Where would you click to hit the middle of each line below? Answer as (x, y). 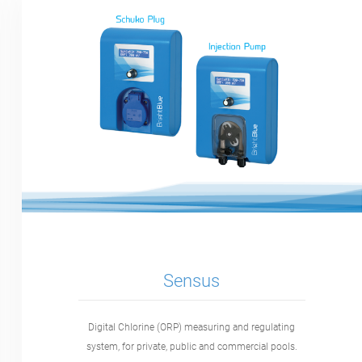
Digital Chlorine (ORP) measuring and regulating (192, 327)
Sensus (192, 281)
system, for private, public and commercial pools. (192, 346)
